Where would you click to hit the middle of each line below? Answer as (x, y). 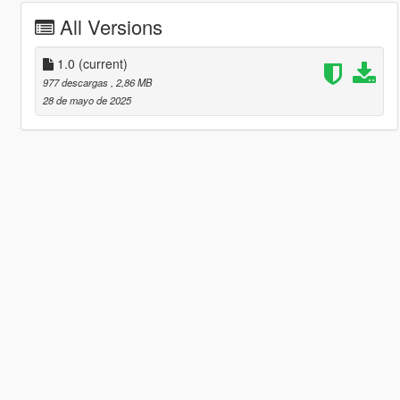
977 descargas (76, 83)
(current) (103, 64)
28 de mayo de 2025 (87, 100)
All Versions (111, 27)
